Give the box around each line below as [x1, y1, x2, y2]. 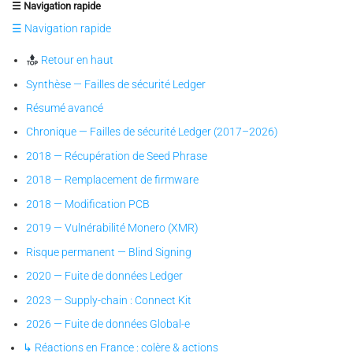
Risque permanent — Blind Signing [26, 245, 192, 258]
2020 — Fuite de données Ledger [26, 269, 184, 283]
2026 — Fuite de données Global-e [26, 317, 191, 330]
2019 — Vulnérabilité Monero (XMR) [26, 221, 199, 235]
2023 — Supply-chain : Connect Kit [26, 293, 192, 307]
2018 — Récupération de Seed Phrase [26, 149, 208, 162]
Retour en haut [39, 54, 114, 67]
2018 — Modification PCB [26, 197, 150, 210]
